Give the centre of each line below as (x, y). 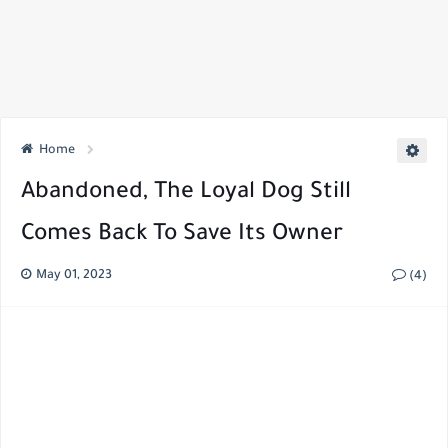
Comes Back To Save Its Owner (182, 235)
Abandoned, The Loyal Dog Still (186, 193)
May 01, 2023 (72, 276)
